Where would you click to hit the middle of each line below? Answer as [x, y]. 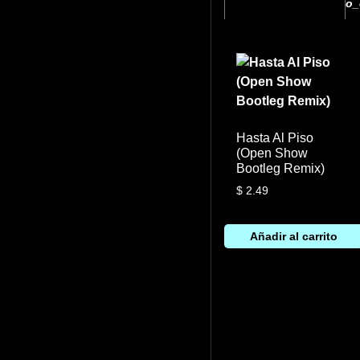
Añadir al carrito [294, 236]
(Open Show [272, 153]
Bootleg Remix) [280, 168]
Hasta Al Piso [275, 137]
